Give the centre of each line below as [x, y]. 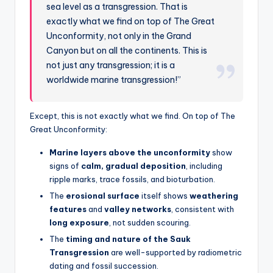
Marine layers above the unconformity [130, 152]
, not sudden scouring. [150, 222]
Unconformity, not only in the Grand [119, 36]
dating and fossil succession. [104, 265]
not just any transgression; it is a [111, 65]
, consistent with [203, 209]
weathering [214, 195]
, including [204, 165]
